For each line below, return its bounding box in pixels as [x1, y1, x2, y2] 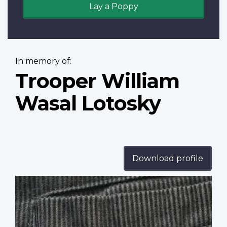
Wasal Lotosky [15, 91, 161, 116]
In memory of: [15, 56, 71, 66]
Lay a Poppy [89, 2, 138, 12]
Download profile [132, 154, 203, 164]
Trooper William [15, 68, 179, 94]
